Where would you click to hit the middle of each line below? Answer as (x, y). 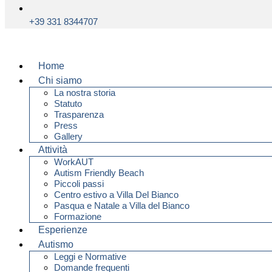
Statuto (68, 103)
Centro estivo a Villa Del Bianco (116, 194)
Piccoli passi (79, 183)
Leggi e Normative (90, 256)
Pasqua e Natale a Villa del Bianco (122, 205)
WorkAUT (74, 161)
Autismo (56, 244)
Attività (53, 149)
